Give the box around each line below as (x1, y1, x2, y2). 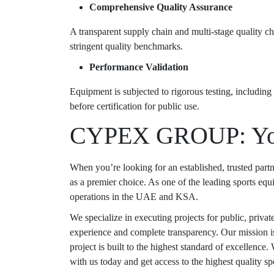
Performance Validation (89, 62, 188, 73)
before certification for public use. (70, 101, 199, 112)
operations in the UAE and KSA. (70, 191, 201, 202)
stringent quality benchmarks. (70, 41, 183, 52)
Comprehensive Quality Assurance (89, 2, 232, 13)
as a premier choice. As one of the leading (70, 177, 233, 188)
